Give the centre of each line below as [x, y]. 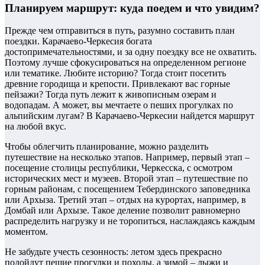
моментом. [26, 232]
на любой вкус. [35, 127]
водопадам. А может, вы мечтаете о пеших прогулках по [119, 105]
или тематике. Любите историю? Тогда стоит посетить [115, 73]
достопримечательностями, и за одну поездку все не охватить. [131, 52]
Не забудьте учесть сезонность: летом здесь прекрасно [113, 252]
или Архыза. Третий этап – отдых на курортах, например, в [125, 200]
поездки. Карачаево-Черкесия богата [78, 41]
